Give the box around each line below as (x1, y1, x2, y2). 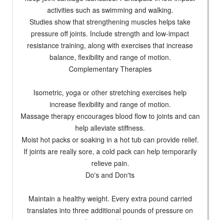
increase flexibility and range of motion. (49, 99, 171, 110)
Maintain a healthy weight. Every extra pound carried (28, 193, 192, 204)
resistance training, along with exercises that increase (27, 40, 193, 51)
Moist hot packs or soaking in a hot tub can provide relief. (21, 135, 199, 145)
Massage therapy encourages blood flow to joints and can (20, 111, 200, 121)
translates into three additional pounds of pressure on (27, 205, 193, 216)
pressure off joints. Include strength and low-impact (31, 28, 189, 39)
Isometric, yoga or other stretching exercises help (33, 87, 187, 98)
